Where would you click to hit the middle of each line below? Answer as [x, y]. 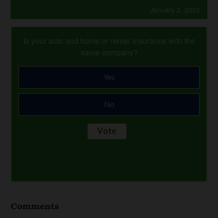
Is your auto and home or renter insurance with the [109, 41]
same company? [109, 52]
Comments [35, 206]
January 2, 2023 [175, 10]
